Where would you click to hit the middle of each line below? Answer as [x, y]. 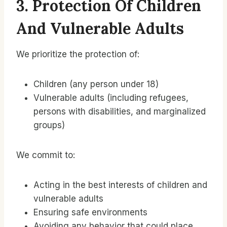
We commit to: [46, 155]
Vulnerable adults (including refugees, [111, 98]
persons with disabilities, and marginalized [120, 111]
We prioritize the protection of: [78, 54]
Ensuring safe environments [90, 212]
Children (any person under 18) [96, 84]
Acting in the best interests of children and [120, 185]
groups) [49, 125]
